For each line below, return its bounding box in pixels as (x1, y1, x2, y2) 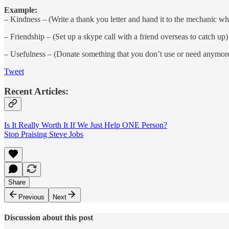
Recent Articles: (4, 86, 68, 97)
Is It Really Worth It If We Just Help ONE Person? (4, 120, 167, 129)
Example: (4, 6, 37, 15)
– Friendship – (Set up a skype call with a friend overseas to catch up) (4, 32, 228, 41)
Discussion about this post (4, 213, 93, 222)
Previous (18, 193, 44, 201)
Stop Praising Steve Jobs (4, 129, 83, 139)
